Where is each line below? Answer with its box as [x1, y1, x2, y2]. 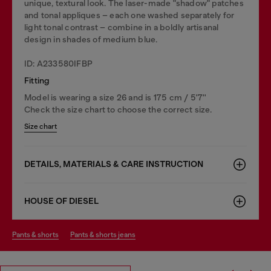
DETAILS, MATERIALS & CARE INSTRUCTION [24, 158, 203, 169]
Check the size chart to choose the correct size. [24, 104, 212, 114]
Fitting [24, 75, 50, 85]
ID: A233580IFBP [24, 58, 93, 68]
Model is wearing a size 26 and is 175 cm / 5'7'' [24, 92, 207, 102]
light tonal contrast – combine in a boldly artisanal [24, 22, 219, 32]
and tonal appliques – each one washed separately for [24, 10, 235, 20]
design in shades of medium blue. [24, 34, 158, 44]
